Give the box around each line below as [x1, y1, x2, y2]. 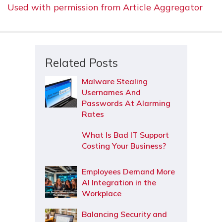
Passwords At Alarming [81, 98, 170, 109]
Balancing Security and [81, 209, 167, 220]
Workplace [81, 188, 121, 199]
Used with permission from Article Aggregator [7, 1, 203, 13]
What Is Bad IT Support [81, 130, 169, 140]
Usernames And [81, 87, 141, 98]
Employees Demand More [81, 166, 175, 177]
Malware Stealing [81, 76, 148, 87]
